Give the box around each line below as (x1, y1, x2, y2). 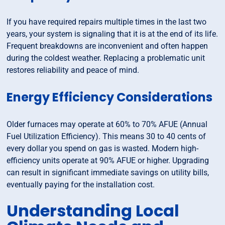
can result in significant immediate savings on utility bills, (7, 168, 209, 178)
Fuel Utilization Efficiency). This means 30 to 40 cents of (7, 132, 206, 142)
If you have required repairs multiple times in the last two (7, 17, 207, 27)
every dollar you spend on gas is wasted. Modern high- (7, 144, 199, 154)
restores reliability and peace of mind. (7, 65, 140, 75)
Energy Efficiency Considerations (7, 89, 213, 106)
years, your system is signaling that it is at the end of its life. (7, 29, 218, 39)
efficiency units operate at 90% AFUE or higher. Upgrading (7, 156, 209, 166)
